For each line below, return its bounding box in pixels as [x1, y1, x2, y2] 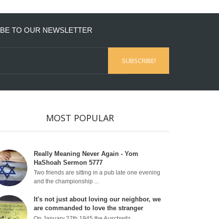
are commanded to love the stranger [34, 204, 144, 212]
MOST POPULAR [46, 111, 114, 124]
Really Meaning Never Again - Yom [34, 150, 139, 157]
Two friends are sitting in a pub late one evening [34, 170, 161, 176]
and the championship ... [34, 178, 99, 185]
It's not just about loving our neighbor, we [34, 196, 161, 203]
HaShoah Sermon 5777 [34, 158, 103, 166]
